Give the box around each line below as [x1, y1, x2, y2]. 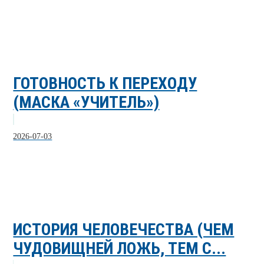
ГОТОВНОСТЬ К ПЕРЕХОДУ [13, 73, 197, 93]
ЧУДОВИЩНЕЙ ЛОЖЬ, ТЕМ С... [13, 238, 226, 258]
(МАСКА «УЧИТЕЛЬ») [13, 92, 160, 112]
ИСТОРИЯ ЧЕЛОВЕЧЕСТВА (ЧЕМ [13, 219, 235, 239]
